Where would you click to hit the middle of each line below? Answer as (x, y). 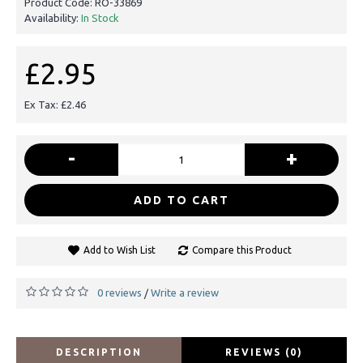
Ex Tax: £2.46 (55, 104)
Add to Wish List (119, 250)
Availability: (53, 17)
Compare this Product (241, 250)
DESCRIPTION (99, 352)
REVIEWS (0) (264, 352)
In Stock (100, 17)
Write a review (185, 292)
